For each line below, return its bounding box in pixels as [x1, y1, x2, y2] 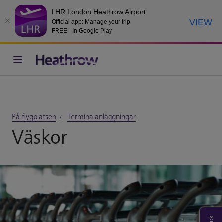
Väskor [12, 126, 67, 150]
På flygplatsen [12, 112, 56, 121]
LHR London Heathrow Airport [52, 7, 146, 16]
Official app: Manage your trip [52, 18, 130, 25]
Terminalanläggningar [67, 112, 136, 121]
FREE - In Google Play [52, 27, 112, 34]
